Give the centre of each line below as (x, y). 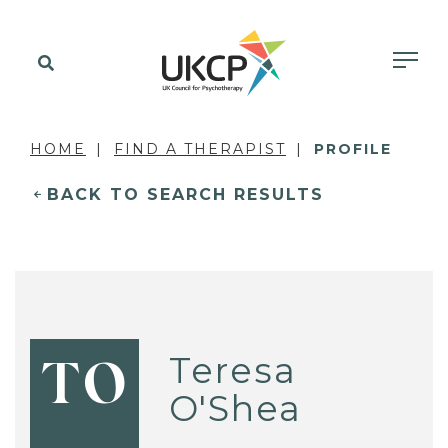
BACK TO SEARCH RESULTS (185, 194)
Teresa (233, 370)
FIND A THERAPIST (200, 149)
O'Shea (236, 408)
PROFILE (353, 149)
